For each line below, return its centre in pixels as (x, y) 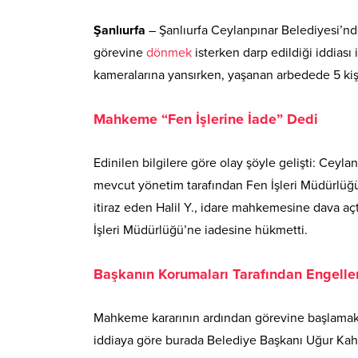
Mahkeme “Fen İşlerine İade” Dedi (206, 119)
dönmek (169, 52)
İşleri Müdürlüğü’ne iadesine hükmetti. (201, 230)
